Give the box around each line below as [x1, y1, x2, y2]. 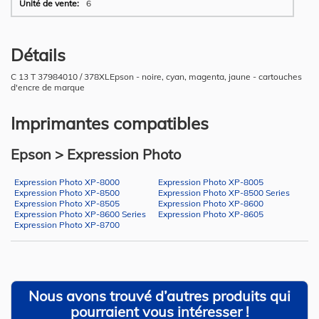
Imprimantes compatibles [11, 112, 209, 134]
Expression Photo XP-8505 [14, 197, 120, 209]
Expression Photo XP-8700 [14, 219, 120, 230]
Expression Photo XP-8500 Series [157, 187, 290, 198]
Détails [11, 43, 66, 66]
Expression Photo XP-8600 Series [14, 208, 146, 219]
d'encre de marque [11, 81, 85, 93]
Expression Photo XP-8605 [157, 208, 263, 219]
